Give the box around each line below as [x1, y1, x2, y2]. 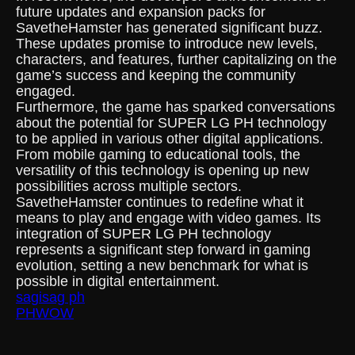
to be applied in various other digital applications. [16, 131, 323, 147]
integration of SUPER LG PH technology [16, 226, 271, 242]
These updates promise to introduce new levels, [16, 36, 318, 52]
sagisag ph [16, 289, 85, 305]
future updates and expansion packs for [16, 4, 265, 20]
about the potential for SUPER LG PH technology [16, 115, 326, 131]
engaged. [16, 83, 75, 99]
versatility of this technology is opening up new [16, 162, 309, 178]
